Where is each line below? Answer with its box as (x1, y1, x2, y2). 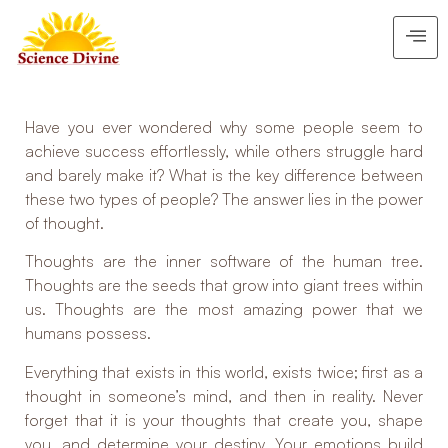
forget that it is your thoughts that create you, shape (25, 409, 423, 430)
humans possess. (25, 323, 151, 344)
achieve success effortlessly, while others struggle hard (25, 140, 423, 161)
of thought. (25, 212, 104, 233)
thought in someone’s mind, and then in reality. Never (25, 385, 423, 406)
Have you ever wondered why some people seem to (25, 116, 423, 137)
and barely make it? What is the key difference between (25, 164, 423, 185)
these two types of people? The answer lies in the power (25, 188, 423, 209)
